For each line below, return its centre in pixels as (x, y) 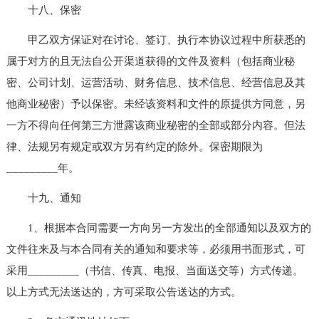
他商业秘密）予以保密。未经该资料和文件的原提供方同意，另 (156, 104)
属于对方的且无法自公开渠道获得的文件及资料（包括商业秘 (150, 61)
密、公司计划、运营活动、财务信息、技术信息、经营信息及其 (156, 82)
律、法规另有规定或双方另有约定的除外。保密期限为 (134, 146)
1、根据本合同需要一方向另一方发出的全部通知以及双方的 (158, 228)
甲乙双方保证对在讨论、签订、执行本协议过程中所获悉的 (156, 40)
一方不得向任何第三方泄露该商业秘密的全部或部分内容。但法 (156, 125)
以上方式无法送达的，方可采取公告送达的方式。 (124, 292)
